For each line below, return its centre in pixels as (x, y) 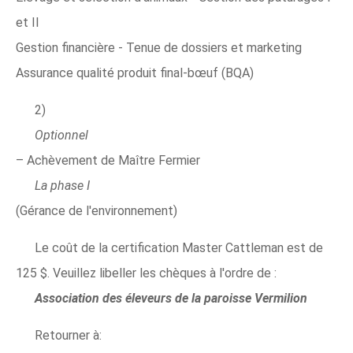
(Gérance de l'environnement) (97, 211)
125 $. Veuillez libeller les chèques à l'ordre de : (146, 273)
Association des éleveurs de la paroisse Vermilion (171, 299)
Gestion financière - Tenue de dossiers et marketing (159, 48)
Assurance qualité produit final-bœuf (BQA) (135, 73)
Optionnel (61, 136)
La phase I (62, 186)
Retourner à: (68, 336)
